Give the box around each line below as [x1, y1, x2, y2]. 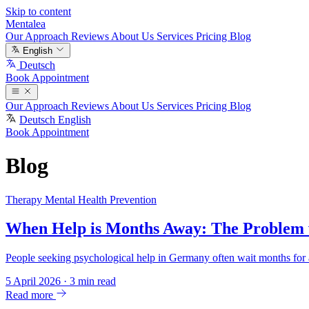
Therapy [6, 193, 45, 206]
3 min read [70, 275, 116, 288]
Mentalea [6, 18, 46, 30]
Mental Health [45, 193, 110, 206]
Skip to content [6, 6, 71, 17]
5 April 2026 [6, 275, 61, 288]
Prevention [110, 193, 157, 206]
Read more [6, 289, 56, 301]
